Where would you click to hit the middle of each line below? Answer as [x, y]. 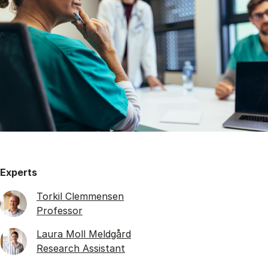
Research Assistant [81, 249]
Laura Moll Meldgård [84, 234]
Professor [60, 211]
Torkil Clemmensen [80, 197]
